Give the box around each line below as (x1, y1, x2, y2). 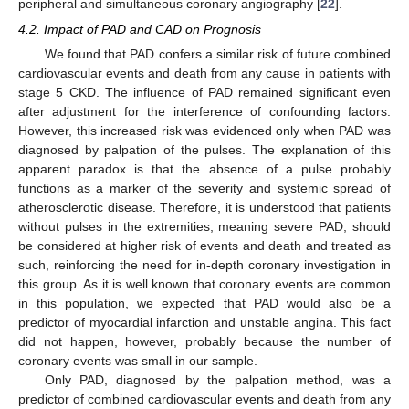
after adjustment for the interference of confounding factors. (18, 104, 391, 120)
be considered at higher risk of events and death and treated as (18, 238, 391, 254)
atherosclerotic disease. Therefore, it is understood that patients (18, 200, 391, 215)
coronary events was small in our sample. (18, 353, 257, 369)
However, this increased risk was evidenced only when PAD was (18, 123, 391, 139)
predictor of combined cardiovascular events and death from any (18, 392, 391, 407)
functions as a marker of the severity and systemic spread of (18, 181, 391, 196)
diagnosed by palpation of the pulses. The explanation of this (18, 142, 391, 158)
